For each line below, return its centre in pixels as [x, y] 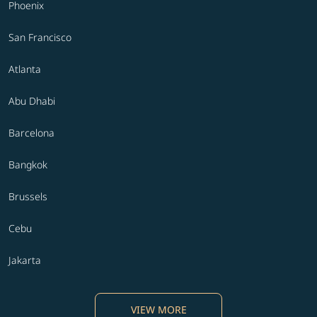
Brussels [28, 197]
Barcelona [31, 133]
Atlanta [25, 69]
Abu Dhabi [32, 101]
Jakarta [25, 260]
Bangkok [28, 165]
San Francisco [40, 38]
